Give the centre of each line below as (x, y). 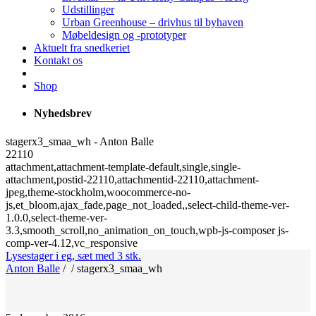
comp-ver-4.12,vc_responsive (72, 243)
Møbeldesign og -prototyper (124, 35)
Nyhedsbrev (63, 114)
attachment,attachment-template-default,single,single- (123, 166)
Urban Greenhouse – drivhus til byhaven (153, 22)
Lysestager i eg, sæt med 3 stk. (73, 255)
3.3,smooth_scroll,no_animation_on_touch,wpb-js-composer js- (147, 230)
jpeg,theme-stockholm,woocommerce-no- (98, 192)
